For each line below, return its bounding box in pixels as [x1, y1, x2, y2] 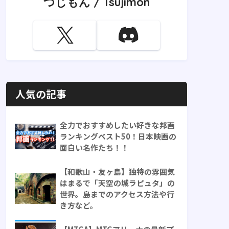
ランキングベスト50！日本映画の [60, 131, 176, 142]
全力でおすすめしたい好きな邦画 [60, 120, 175, 131]
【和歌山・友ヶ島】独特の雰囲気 [60, 166, 175, 177]
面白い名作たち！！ [60, 142, 129, 153]
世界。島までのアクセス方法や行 [60, 189, 174, 200]
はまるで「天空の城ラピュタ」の [60, 177, 175, 189]
